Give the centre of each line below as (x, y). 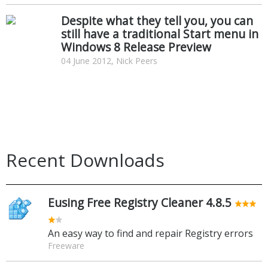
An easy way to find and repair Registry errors (150, 233)
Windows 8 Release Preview (136, 47)
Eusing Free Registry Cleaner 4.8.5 (140, 202)
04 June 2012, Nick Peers (109, 60)
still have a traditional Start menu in (160, 33)
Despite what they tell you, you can (157, 20)
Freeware (66, 245)
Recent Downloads (85, 160)
